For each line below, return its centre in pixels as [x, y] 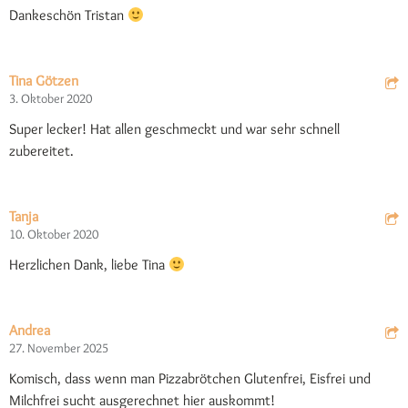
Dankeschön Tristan [68, 15]
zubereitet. [41, 151]
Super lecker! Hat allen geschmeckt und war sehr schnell [174, 129]
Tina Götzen [44, 81]
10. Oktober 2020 [54, 234]
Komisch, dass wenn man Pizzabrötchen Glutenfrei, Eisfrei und [190, 378]
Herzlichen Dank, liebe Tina [89, 265]
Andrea [30, 330]
